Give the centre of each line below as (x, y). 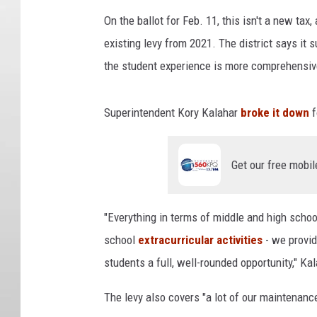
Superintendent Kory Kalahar (172, 113)
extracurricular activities (200, 240)
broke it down (275, 113)
